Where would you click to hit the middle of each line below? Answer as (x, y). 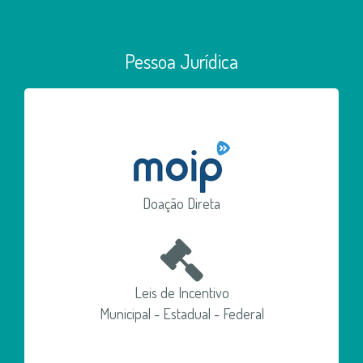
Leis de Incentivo (181, 293)
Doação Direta (181, 203)
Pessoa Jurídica (181, 62)
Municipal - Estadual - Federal (181, 314)
